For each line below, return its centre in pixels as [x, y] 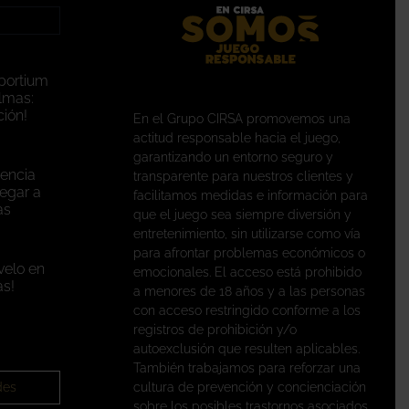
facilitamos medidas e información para [250, 196]
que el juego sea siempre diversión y [242, 215]
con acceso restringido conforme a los [246, 311]
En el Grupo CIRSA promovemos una [241, 119]
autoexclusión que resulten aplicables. [246, 349]
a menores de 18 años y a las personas [249, 292]
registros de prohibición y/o [215, 330]
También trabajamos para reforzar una [246, 368]
